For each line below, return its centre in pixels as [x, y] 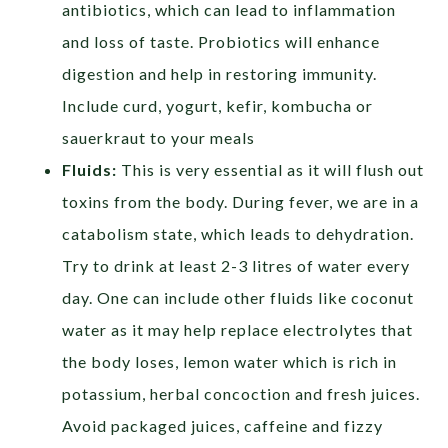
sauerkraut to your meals [159, 138]
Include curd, [112, 106]
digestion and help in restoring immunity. [220, 74]
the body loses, [121, 362]
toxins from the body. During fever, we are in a [241, 202]
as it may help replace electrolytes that [262, 330]
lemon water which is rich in [288, 362]
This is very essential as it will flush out [273, 170]
